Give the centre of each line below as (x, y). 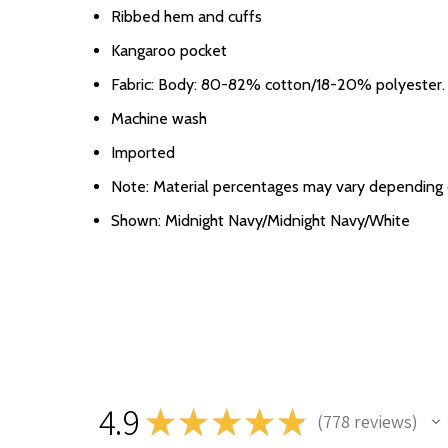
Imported (143, 152)
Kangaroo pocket (169, 50)
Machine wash (159, 118)
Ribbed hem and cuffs (186, 16)
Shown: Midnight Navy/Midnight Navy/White (260, 220)
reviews (380, 421)
